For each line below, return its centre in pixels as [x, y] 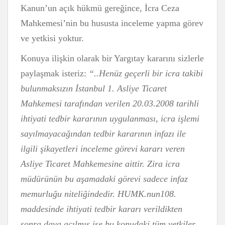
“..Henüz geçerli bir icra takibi [146, 73]
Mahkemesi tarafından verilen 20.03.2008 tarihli [110, 103]
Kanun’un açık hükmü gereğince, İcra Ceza [100, 8]
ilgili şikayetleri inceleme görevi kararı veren [103, 149]
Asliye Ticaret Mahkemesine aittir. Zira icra [100, 164]
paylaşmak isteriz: [55, 73]
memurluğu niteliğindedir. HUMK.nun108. [98, 194]
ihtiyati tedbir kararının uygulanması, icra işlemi [110, 119]
